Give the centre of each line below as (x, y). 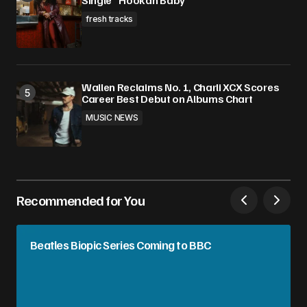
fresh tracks (110, 19)
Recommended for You (81, 200)
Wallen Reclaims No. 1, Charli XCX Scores (181, 87)
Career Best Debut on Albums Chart (167, 99)
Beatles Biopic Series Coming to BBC (121, 245)
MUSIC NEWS (112, 118)
